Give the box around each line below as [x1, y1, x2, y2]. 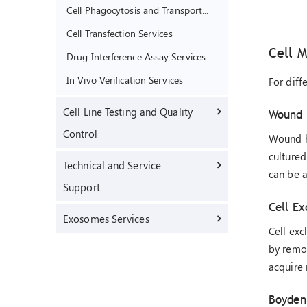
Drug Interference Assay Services [66, 50, 206, 62]
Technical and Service [63, 158, 162, 172]
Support [63, 180, 100, 194]
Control [63, 127, 97, 140]
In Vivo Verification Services [66, 73, 183, 86]
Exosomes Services [63, 212, 149, 225]
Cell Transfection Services [66, 27, 173, 39]
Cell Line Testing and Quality [63, 105, 193, 119]
